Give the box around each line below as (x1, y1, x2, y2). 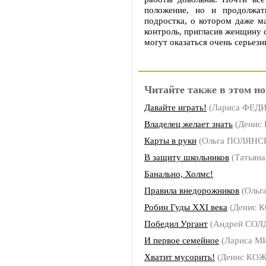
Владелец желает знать (144, 119, 233, 129)
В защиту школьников (144, 152, 229, 162)
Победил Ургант (144, 218, 208, 229)
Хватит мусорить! (144, 252, 215, 262)
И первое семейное (144, 235, 219, 245)
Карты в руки (144, 135, 197, 145)
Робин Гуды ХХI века (144, 202, 227, 212)
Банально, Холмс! (144, 169, 213, 179)
